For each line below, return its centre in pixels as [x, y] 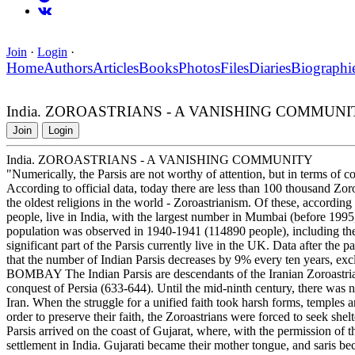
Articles [116, 68]
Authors [68, 68]
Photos [199, 68]
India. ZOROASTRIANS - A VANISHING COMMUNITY [160, 160]
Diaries [270, 68]
